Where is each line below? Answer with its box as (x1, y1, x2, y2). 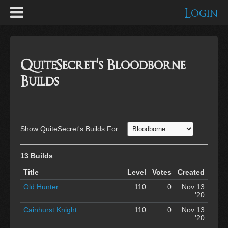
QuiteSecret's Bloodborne (20, 58, 185, 73)
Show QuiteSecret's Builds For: (20, 125, 122, 133)
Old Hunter (23, 182, 59, 191)
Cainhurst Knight (23, 205, 77, 214)
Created (178, 167, 205, 176)
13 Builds (20, 151, 53, 160)
